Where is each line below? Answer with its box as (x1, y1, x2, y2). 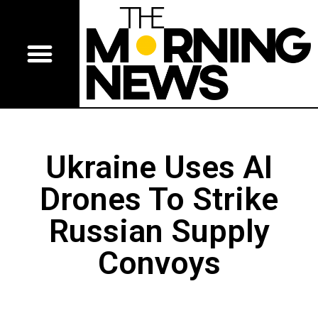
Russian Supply (48, 212, 270, 251)
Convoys (97, 244, 221, 283)
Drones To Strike (40, 180, 278, 219)
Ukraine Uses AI (45, 148, 273, 187)
